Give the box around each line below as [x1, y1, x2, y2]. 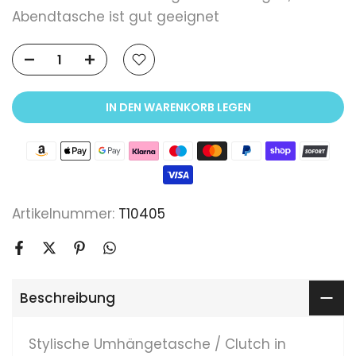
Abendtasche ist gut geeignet [12, 7, 219, 27]
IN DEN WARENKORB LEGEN [105, 99, 251, 116]
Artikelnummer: [12, 203, 118, 223]
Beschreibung [20, 288, 115, 308]
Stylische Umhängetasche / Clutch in [29, 334, 286, 354]
